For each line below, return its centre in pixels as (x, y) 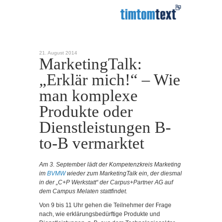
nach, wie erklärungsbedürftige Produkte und (100, 214)
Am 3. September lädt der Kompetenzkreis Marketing (110, 165)
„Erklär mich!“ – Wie (110, 80)
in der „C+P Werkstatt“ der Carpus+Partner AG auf (106, 182)
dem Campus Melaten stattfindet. (83, 191)
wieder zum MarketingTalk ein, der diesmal (124, 173)
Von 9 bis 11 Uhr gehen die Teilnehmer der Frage (105, 205)
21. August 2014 (58, 53)
